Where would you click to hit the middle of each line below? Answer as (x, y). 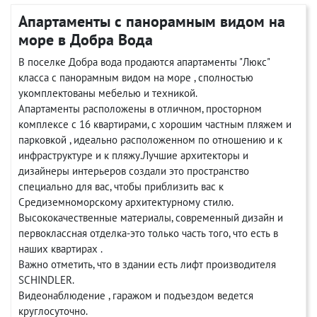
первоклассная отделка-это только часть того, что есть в (148, 233)
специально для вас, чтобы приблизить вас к (121, 186)
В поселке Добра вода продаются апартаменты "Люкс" (144, 62)
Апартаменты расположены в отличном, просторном (140, 109)
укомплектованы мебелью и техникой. (108, 93)
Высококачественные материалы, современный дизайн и (151, 218)
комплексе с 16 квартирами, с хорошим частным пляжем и (155, 124)
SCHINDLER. (46, 280)
